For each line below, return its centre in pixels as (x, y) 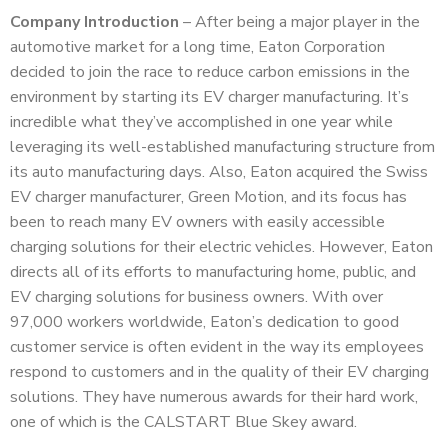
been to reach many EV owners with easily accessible (197, 222)
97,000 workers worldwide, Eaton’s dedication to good (204, 322)
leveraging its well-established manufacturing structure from (222, 147)
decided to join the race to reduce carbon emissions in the (210, 72)
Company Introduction (94, 22)
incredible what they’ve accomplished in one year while (201, 122)
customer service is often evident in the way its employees (217, 347)
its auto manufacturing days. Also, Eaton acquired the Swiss (219, 172)
